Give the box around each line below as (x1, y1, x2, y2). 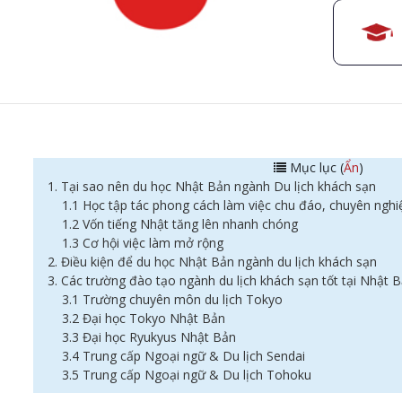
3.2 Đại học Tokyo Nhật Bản (62, 310, 225, 327)
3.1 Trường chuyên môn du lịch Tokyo (62, 291, 283, 308)
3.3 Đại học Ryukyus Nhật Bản (62, 328, 236, 345)
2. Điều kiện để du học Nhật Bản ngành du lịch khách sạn (48, 253, 377, 270)
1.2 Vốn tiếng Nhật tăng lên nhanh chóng (62, 215, 298, 232)
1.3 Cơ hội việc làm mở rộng (62, 234, 223, 251)
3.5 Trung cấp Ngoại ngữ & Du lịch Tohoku (62, 366, 311, 383)
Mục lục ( (285, 159, 344, 176)
